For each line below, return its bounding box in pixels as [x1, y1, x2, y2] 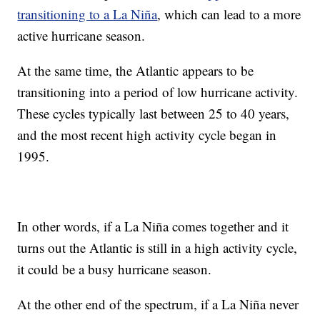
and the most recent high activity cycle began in [17, 126, 277, 144]
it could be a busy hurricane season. [17, 260, 212, 279]
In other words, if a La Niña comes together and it [17, 217, 289, 236]
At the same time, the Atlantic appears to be [17, 61, 254, 80]
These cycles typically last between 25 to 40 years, [17, 104, 290, 123]
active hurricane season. [17, 26, 146, 45]
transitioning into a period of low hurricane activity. [17, 83, 299, 101]
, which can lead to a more [157, 5, 301, 24]
